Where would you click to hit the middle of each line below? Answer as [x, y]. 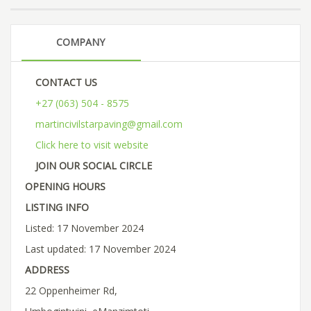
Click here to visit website [92, 144]
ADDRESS [47, 269]
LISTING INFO [57, 207]
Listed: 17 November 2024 [84, 228]
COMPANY [81, 42]
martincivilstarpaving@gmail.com [109, 124]
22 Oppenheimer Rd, [71, 290]
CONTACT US [66, 82]
